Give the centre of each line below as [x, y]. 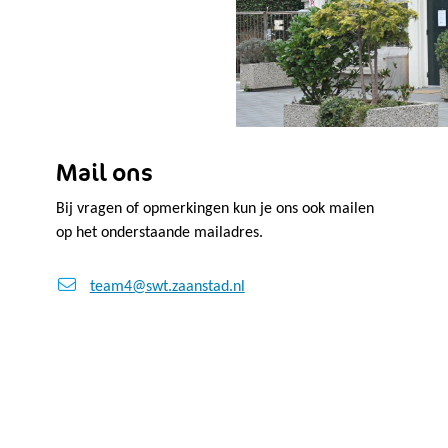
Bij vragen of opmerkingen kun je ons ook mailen [215, 208]
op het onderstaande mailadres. [159, 232]
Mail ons [104, 172]
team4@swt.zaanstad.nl [167, 286]
